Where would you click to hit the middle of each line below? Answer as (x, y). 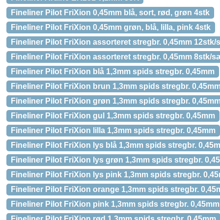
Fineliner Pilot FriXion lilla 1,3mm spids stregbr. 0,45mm (113, 130)
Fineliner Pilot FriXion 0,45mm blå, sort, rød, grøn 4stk (110, 13)
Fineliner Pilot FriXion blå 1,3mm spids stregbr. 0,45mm (113, 71)
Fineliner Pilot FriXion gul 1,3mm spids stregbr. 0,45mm (113, 116)
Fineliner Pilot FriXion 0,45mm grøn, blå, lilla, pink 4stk (111, 27)
